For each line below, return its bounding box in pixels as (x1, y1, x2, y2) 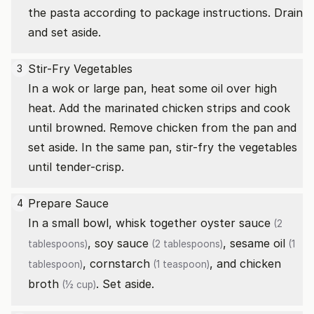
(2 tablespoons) (149, 238, 223, 250)
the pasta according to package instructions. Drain (28, 6, 303, 20)
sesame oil (230, 236, 285, 250)
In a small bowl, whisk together (28, 216, 200, 230)
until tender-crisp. (28, 160, 124, 174)
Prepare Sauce (28, 196, 109, 210)
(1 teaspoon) (150, 259, 210, 270)
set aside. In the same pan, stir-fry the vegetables (28, 140, 297, 154)
